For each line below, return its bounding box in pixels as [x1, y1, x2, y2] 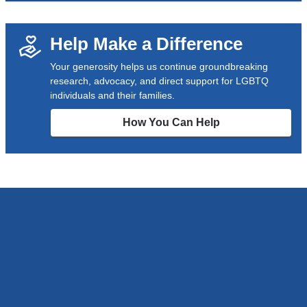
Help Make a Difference [49, 34, 243, 54]
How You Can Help [122, 116, 220, 128]
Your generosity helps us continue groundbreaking [49, 61, 268, 73]
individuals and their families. [49, 90, 175, 101]
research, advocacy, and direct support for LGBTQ [49, 75, 269, 87]
